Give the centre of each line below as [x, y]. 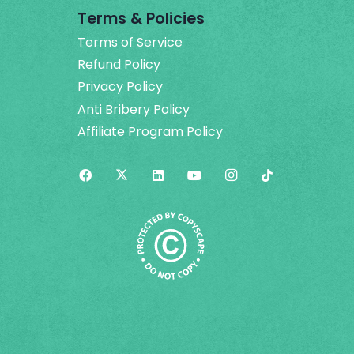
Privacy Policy [120, 87]
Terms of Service [130, 42]
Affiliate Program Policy [150, 132]
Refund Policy [119, 64]
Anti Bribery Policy [134, 109]
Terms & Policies [141, 18]
